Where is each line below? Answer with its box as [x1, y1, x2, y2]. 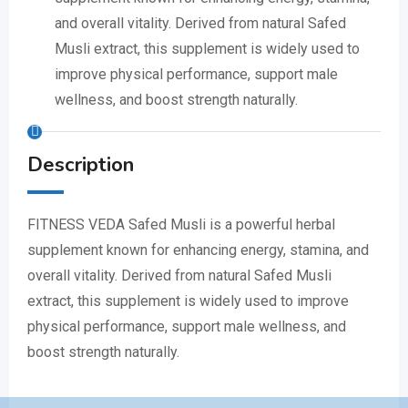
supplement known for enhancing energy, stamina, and [27, 241, 369, 259]
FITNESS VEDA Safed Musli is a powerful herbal [27, 216, 335, 233]
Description [27, 151, 134, 178]
